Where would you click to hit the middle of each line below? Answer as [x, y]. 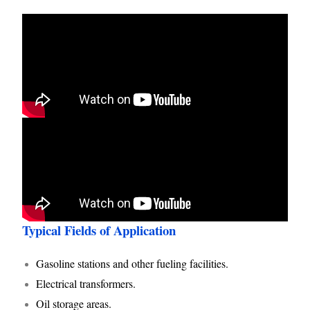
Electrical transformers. [86, 283]
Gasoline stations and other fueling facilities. [133, 263]
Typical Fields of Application [99, 230]
